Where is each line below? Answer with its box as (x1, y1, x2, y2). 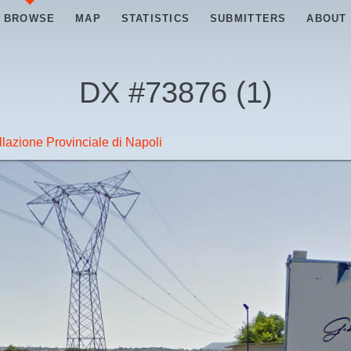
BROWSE (3, 13, 56, 24)
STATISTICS (121, 13, 190, 24)
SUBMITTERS (209, 13, 287, 24)
